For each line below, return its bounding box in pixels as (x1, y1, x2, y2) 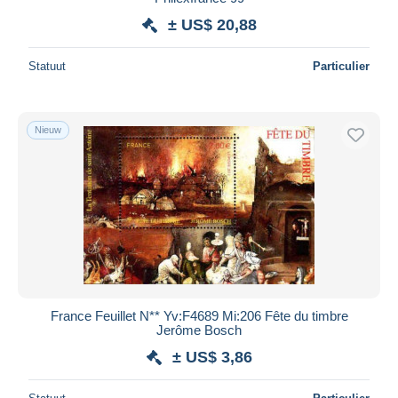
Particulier (313, 59, 370, 73)
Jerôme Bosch (156, 322, 242, 338)
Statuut (28, 59, 66, 73)
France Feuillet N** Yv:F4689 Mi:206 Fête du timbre (50, 307, 348, 323)
